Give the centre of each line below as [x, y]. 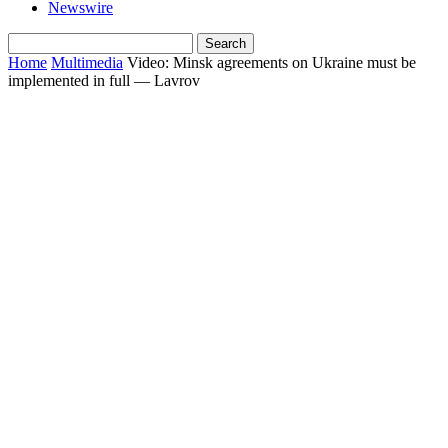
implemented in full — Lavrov [104, 80]
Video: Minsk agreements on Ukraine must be [271, 62]
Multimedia [87, 62]
